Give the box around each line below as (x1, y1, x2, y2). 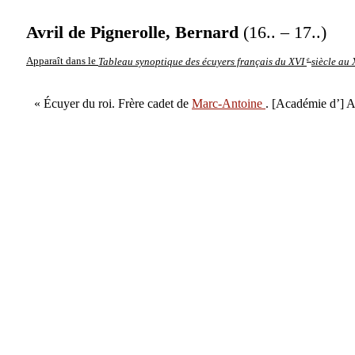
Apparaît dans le (26, 55, 98, 67)
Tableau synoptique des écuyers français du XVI (98, 55, 307, 67)
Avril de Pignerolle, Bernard (26, 21, 243, 42)
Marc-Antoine (192, 96, 265, 110)
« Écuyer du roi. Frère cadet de (34, 96, 192, 110)
